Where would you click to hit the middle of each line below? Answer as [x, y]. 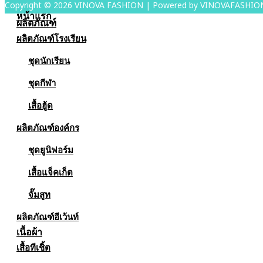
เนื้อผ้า [29, 232]
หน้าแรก [34, 16]
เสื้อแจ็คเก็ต [50, 172]
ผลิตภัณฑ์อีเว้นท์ [48, 217]
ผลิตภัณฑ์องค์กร [48, 127]
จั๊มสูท [39, 194]
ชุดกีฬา [42, 83]
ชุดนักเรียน [49, 60]
